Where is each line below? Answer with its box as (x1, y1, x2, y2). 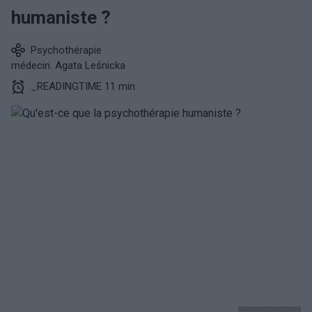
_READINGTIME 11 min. (31, 80, 137, 93)
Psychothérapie (31, 44, 102, 56)
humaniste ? (11, 7, 111, 28)
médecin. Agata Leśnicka (11, 59, 125, 72)
